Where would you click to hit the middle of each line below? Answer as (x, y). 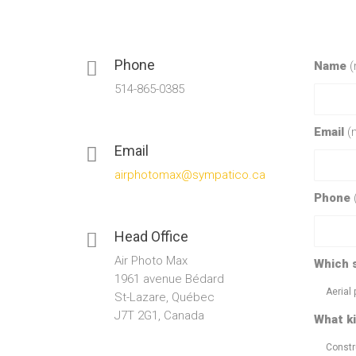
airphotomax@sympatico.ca (190, 175)
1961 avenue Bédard (169, 279)
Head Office (151, 236)
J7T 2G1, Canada (159, 315)
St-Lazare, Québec (164, 297)
